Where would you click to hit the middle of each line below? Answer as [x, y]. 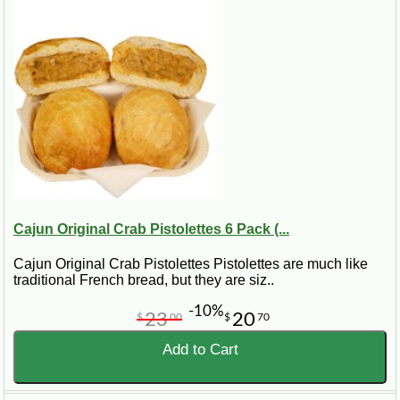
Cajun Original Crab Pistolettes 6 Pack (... [151, 229]
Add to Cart [200, 350]
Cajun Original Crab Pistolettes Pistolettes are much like [191, 264]
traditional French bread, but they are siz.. [144, 280]
